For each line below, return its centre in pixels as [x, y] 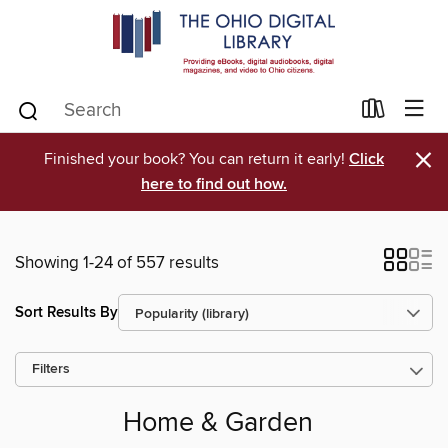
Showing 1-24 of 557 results [117, 263]
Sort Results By [66, 312]
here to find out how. [214, 184]
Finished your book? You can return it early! [196, 159]
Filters [51, 369]
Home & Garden [218, 424]
